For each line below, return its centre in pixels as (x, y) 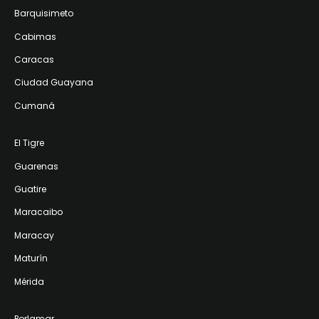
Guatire (30, 189)
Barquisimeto (44, 14)
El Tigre (29, 143)
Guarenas (36, 166)
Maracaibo (38, 212)
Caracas (34, 60)
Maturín (31, 258)
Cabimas (35, 36)
